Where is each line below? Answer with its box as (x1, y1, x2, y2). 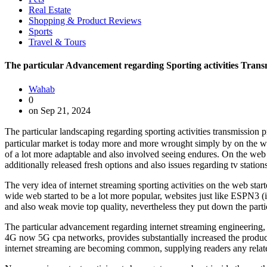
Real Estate (29, 5, 71, 15)
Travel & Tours (29, 37, 86, 47)
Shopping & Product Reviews (29, 15, 141, 26)
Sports (29, 26, 52, 36)
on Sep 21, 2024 (29, 105, 91, 116)
